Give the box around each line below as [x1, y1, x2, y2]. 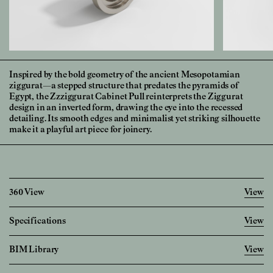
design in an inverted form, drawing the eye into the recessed [9, 103, 243, 112]
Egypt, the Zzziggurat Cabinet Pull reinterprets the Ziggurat [9, 92, 243, 101]
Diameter [9, 256, 40, 266]
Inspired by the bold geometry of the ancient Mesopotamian [9, 70, 240, 79]
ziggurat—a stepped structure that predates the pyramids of [9, 81, 238, 90]
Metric [200, 236, 227, 245]
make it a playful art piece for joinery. [9, 125, 152, 134]
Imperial [136, 236, 171, 245]
